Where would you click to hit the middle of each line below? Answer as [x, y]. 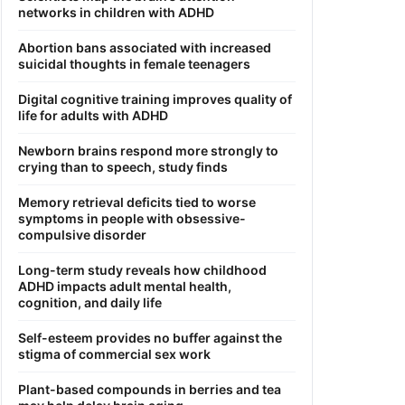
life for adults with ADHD [93, 115]
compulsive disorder [82, 234]
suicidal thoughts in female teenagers [134, 63]
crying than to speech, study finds [123, 166]
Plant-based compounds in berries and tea [150, 389]
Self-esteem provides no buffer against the [150, 337]
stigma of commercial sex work [114, 353]
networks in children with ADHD [116, 12]
